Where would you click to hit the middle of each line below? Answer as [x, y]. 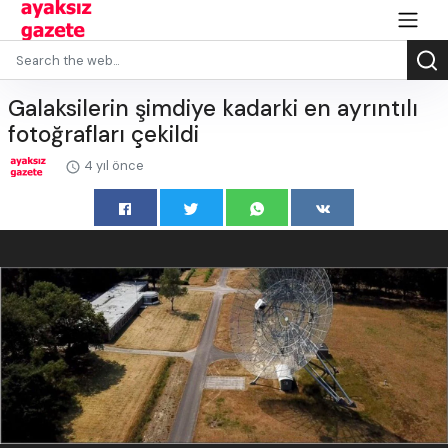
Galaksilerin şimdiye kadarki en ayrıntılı [213, 108]
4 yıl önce [112, 165]
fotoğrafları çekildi [103, 134]
